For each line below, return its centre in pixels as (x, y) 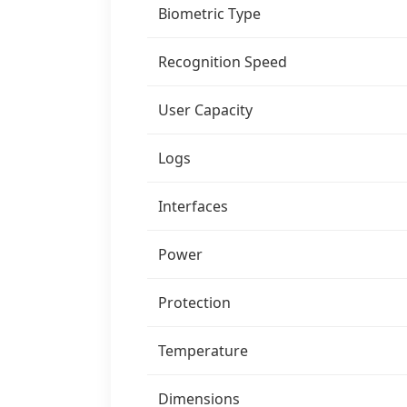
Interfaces (193, 206)
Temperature (203, 351)
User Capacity (205, 110)
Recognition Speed (223, 62)
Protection (194, 303)
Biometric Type (209, 14)
